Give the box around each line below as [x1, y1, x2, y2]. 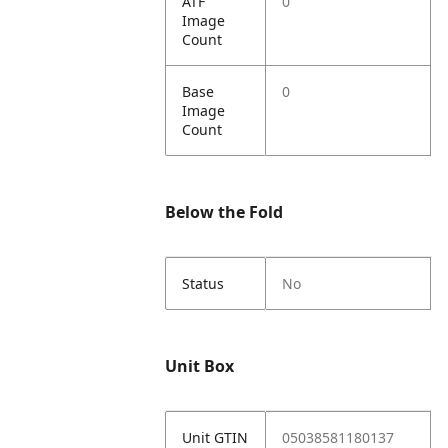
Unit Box [165, 355, 235, 377]
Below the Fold [165, 201, 284, 223]
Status [182, 274, 225, 293]
